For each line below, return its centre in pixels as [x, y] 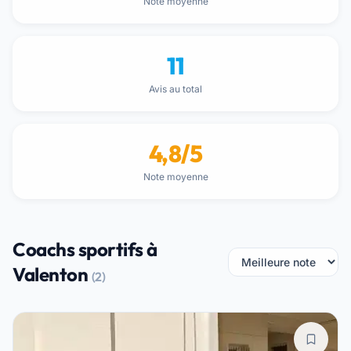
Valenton [52, 274]
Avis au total [175, 89]
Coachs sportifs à [85, 249]
